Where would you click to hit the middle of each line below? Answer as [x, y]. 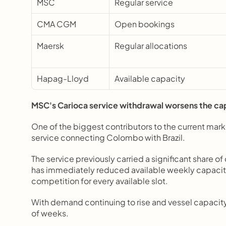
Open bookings [145, 24]
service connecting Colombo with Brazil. [108, 137]
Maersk [50, 46]
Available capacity [150, 78]
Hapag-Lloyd [63, 78]
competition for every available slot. [100, 181]
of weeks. [50, 213]
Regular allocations [151, 46]
